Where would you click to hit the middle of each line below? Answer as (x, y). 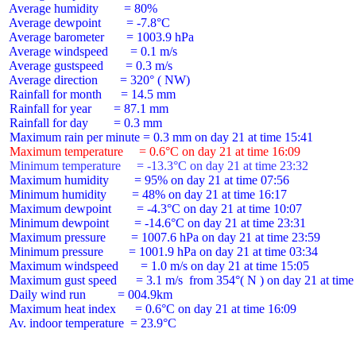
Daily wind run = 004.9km (89, 294)
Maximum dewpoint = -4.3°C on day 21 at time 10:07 (154, 209)
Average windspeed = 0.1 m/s (92, 51)
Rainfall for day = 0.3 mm (84, 123)
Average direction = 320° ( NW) (98, 80)
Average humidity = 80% (82, 8)
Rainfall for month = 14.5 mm (91, 94)
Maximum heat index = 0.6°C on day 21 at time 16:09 (151, 309)
